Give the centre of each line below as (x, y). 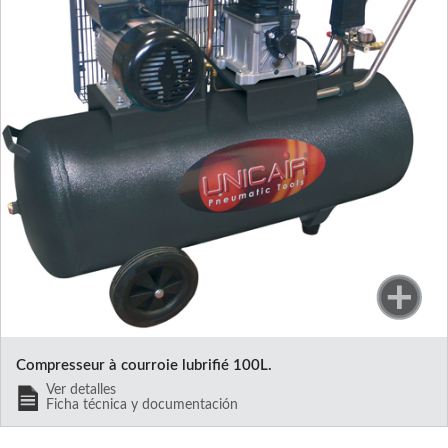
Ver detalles (80, 390)
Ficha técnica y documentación (141, 405)
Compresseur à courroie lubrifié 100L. (143, 366)
